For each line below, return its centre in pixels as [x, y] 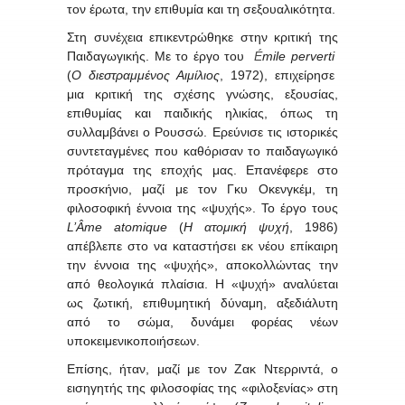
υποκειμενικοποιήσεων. [133, 340]
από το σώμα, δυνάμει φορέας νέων [202, 321]
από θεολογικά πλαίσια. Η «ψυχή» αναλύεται [202, 283]
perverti [313, 56]
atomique [146, 226]
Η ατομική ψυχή [236, 226]
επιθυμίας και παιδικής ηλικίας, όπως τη [202, 113]
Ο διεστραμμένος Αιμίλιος [146, 75]
